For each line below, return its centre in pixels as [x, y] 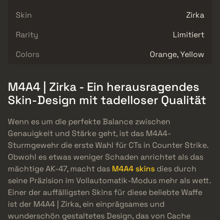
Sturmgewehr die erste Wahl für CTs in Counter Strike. [108, 145]
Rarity [27, 34]
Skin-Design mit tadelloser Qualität [107, 100]
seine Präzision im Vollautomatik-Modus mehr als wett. [109, 181]
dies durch [176, 169]
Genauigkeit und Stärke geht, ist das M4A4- [89, 134]
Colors [27, 54]
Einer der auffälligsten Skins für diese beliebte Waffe [105, 192]
